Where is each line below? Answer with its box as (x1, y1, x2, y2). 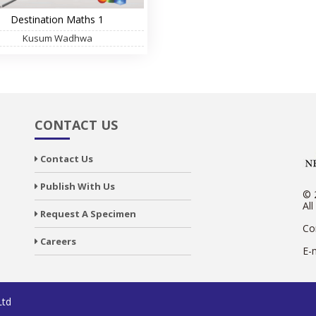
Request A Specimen (38, 207, 136, 220)
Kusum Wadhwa (22, 32, 92, 44)
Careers (38, 235, 76, 248)
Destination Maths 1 (11, 13, 104, 26)
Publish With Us (38, 180, 115, 193)
